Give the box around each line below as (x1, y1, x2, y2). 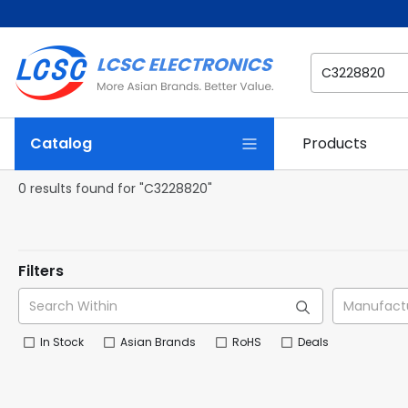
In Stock (40, 334, 84, 350)
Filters (18, 260, 64, 281)
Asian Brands (120, 334, 196, 350)
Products (302, 133, 367, 154)
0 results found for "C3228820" (18, 179, 212, 198)
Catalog (30, 133, 92, 154)
